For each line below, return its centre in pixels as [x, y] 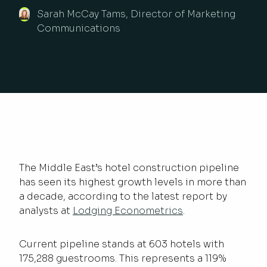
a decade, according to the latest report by [123, 196]
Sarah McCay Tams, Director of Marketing [136, 14]
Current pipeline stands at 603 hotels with [122, 244]
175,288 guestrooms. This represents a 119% [123, 258]
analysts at [46, 210]
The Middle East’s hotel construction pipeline [129, 167]
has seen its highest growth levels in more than [133, 182]
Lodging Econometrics [128, 210]
